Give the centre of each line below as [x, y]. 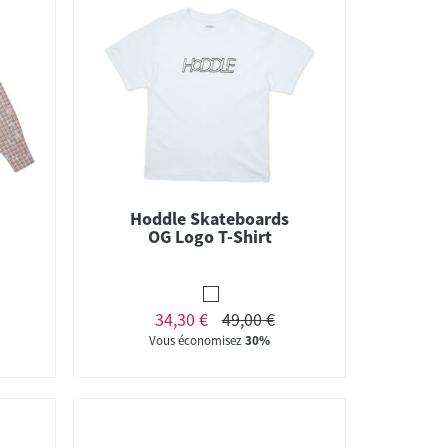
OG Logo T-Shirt [209, 236]
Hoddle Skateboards [210, 218]
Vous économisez [197, 340]
